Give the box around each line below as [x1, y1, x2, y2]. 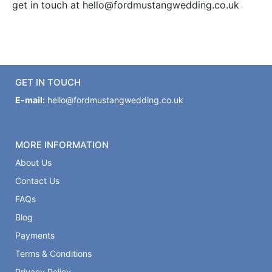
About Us [15, 157, 52, 168]
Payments [15, 230, 55, 240]
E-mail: [15, 95, 45, 105]
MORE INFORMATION [15, 139, 109, 151]
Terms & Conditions [15, 248, 92, 259]
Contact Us [15, 175, 59, 186]
